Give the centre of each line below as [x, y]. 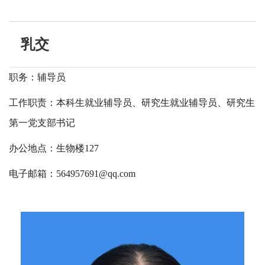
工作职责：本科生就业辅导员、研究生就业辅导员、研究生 [132, 103]
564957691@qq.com [96, 174]
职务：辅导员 [37, 77]
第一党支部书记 [42, 123]
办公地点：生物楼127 [54, 148]
